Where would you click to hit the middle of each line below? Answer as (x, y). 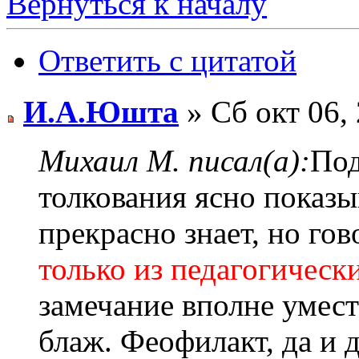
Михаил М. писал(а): (174, 161)
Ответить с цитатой (167, 61)
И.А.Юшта (101, 112)
